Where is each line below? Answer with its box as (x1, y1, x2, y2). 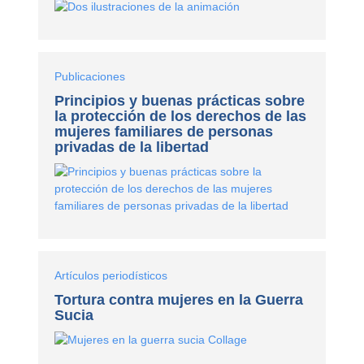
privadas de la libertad (54, 138, 210, 155)
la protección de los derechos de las (54, 107, 307, 124)
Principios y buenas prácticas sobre (54, 92, 305, 109)
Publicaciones (54, 69, 126, 83)
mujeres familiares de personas (54, 123, 274, 140)
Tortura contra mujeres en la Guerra (54, 291, 304, 308)
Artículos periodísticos (54, 268, 168, 282)
